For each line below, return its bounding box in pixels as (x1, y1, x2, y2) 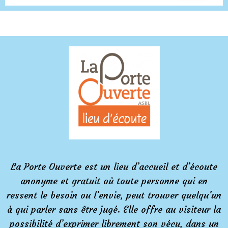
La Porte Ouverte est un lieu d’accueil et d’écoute (11, 161, 217, 173)
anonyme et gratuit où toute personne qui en (20, 175, 208, 187)
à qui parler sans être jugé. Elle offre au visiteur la (7, 204, 221, 216)
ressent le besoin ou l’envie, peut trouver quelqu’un (7, 189, 221, 202)
